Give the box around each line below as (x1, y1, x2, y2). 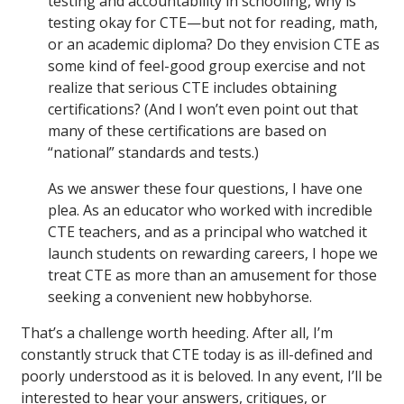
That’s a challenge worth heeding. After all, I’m (21, 323, 333, 344)
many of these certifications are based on (48, 121, 326, 142)
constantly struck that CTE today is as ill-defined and (21, 344, 372, 365)
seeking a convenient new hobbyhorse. (48, 287, 312, 308)
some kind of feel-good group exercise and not (48, 56, 365, 77)
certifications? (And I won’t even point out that (48, 99, 358, 120)
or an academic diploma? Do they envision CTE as (48, 34, 380, 55)
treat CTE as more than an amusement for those (48, 265, 377, 286)
